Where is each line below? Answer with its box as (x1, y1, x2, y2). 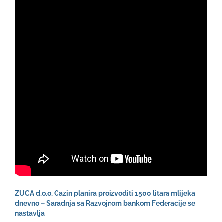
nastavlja (15, 209, 45, 218)
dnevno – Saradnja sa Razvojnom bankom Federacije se (15, 199, 195, 208)
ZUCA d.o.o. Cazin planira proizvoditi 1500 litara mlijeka (15, 189, 195, 198)
